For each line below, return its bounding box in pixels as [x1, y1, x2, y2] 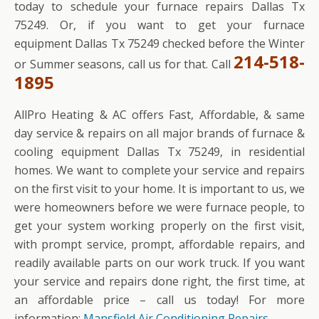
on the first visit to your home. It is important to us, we [14, 180, 305, 197]
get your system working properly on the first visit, [14, 217, 305, 234]
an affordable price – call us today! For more [14, 291, 305, 308]
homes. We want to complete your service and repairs [14, 162, 305, 178]
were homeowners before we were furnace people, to [14, 199, 305, 215]
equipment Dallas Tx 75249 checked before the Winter [14, 35, 305, 51]
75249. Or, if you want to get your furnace [14, 16, 305, 33]
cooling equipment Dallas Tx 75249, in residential [14, 143, 305, 159]
